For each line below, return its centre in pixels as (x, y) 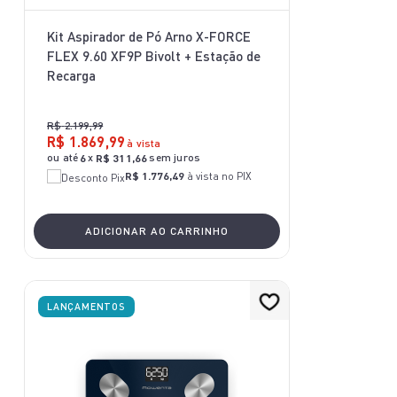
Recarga (71, 75)
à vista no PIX (219, 176)
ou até (63, 157)
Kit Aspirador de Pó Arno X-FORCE (149, 36)
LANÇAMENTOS (86, 306)
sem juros (175, 157)
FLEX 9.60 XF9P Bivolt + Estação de (154, 56)
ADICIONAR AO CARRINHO (157, 230)
